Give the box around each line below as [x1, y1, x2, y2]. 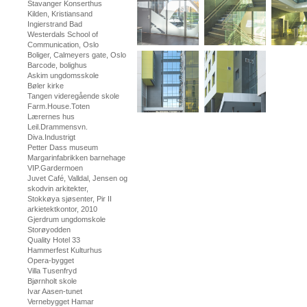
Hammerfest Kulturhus [27, 246, 102, 254]
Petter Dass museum [27, 143, 98, 151]
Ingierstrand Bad [27, 20, 82, 28]
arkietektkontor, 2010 [27, 205, 97, 213]
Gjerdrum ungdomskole [27, 215, 106, 223]
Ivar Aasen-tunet [27, 287, 82, 295]
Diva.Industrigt [27, 133, 75, 141]
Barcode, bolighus [27, 61, 87, 69]
